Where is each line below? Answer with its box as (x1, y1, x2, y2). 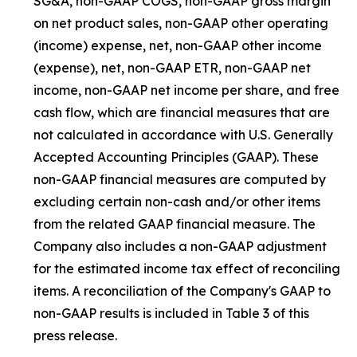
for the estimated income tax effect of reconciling (33, 261, 340, 277)
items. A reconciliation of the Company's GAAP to (33, 283, 331, 300)
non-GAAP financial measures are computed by (33, 171, 326, 188)
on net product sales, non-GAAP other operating (33, 15, 328, 32)
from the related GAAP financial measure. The (33, 216, 316, 233)
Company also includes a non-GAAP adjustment (33, 238, 327, 255)
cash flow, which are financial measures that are (33, 104, 330, 121)
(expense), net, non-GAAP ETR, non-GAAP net (33, 60, 311, 76)
